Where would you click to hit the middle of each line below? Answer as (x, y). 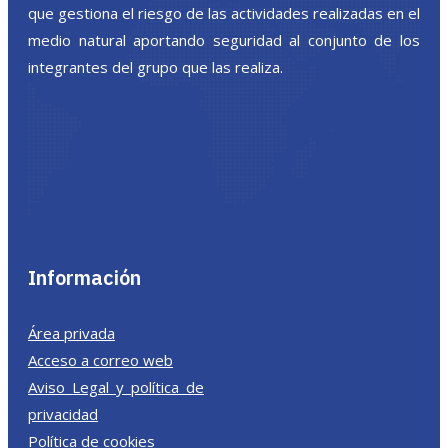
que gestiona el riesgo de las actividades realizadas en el (224, 13)
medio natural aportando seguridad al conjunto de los (224, 40)
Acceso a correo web (100, 360)
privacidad (63, 414)
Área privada (71, 333)
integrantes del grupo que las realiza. (155, 67)
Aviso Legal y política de (116, 387)
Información (84, 278)
